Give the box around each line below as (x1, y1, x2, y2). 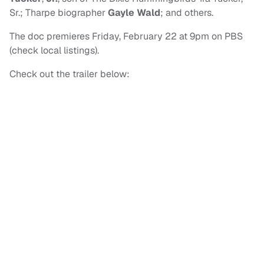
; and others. (160, 6, 213, 19)
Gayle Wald (105, 6, 160, 19)
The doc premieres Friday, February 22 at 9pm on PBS (9, 30, 243, 43)
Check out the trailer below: (9, 68, 130, 81)
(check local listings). (9, 44, 99, 57)
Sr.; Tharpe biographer (9, 6, 105, 19)
